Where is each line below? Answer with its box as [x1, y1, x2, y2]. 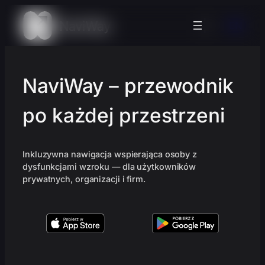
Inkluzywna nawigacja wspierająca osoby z [22, 149, 197, 160]
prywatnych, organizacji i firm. [22, 174, 146, 185]
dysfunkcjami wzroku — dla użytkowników [22, 161, 196, 172]
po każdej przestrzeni [22, 104, 225, 128]
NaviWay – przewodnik [22, 74, 234, 98]
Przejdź [4, 5, 38, 17]
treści [4, 34, 30, 46]
